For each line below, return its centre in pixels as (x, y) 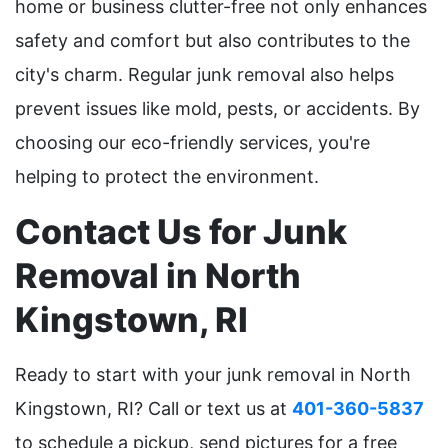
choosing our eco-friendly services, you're (192, 143)
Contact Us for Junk (181, 232)
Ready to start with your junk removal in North (213, 375)
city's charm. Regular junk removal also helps (204, 75)
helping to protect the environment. (167, 177)
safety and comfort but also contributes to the (212, 41)
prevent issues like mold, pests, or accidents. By (217, 109)
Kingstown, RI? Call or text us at (153, 409)
